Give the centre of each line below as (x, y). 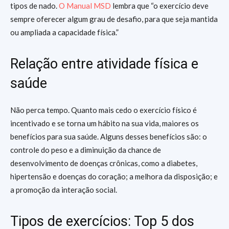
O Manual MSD (85, 6)
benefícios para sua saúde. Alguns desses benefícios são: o (109, 136)
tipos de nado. (35, 6)
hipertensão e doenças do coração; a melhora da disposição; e (114, 176)
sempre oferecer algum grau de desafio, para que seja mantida (114, 19)
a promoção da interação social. (64, 190)
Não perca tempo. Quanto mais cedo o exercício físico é (104, 110)
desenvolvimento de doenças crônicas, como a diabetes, (104, 163)
